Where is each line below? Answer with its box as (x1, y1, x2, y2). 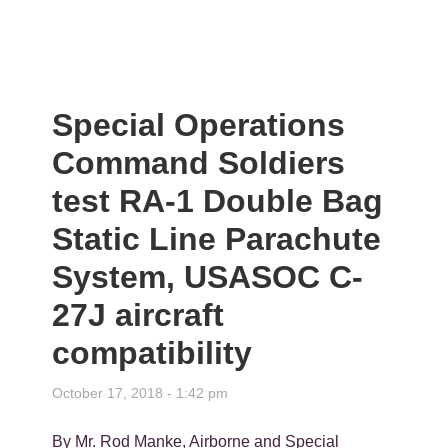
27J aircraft (52, 297, 225, 334)
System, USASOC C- (52, 259, 364, 296)
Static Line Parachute (52, 221, 382, 258)
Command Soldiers (52, 145, 346, 182)
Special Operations (52, 107, 346, 144)
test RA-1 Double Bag (52, 183, 384, 220)
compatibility (52, 335, 253, 372)
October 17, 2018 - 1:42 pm (52, 385, 229, 402)
